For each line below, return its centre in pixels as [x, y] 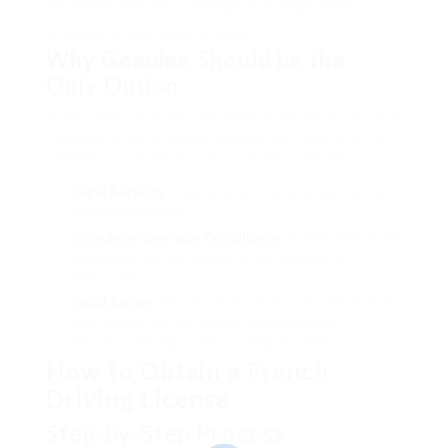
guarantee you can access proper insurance [207, 257]
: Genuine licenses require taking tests [274, 302]
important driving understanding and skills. [204, 342]
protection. [107, 277]
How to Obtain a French [188, 371]
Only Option [113, 86]
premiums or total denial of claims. [151, 33]
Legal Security [118, 192]
